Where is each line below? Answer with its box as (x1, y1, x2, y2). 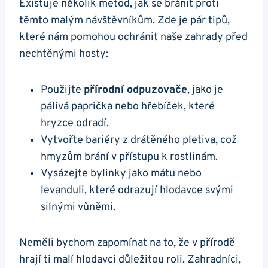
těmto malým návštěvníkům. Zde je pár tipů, (19, 14, 230, 28)
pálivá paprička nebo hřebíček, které (41, 100, 215, 114)
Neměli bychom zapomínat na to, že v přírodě (19, 236, 235, 251)
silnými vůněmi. (41, 200, 115, 215)
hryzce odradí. (41, 117, 109, 131)
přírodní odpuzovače (84, 83, 187, 98)
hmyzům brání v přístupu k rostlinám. (41, 150, 218, 165)
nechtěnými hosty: (19, 47, 108, 62)
